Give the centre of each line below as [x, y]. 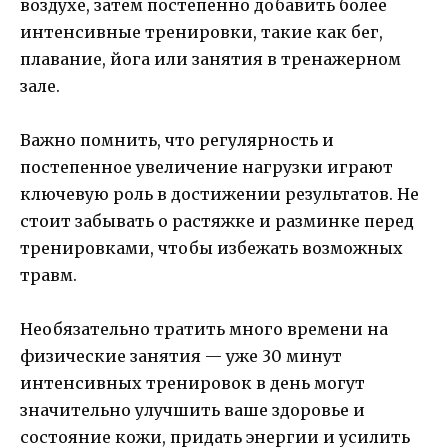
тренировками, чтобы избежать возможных [211, 247]
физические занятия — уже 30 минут [181, 355]
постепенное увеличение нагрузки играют [206, 166]
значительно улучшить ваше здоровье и [192, 409]
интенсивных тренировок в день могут [192, 382]
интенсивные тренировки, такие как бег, [201, 31]
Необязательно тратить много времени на [204, 328]
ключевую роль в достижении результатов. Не [219, 193]
